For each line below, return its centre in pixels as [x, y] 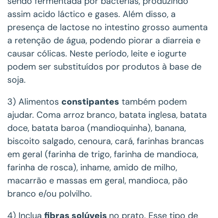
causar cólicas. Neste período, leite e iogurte [97, 54]
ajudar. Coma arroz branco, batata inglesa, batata [107, 115]
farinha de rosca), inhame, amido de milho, [92, 168]
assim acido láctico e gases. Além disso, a [91, 14]
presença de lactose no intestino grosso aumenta [108, 27]
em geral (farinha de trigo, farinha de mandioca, [103, 154]
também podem [153, 102]
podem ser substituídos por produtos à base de [104, 67]
